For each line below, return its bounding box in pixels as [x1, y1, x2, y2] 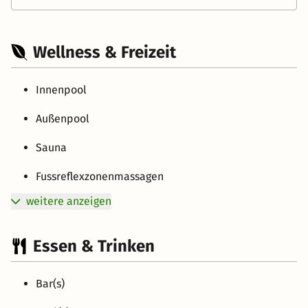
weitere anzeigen [26, 194, 111, 208]
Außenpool [36, 111, 89, 125]
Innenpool [36, 82, 87, 96]
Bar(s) [36, 276, 65, 290]
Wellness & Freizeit [33, 42, 176, 62]
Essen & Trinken [33, 236, 155, 256]
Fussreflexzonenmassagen [36, 169, 164, 183]
